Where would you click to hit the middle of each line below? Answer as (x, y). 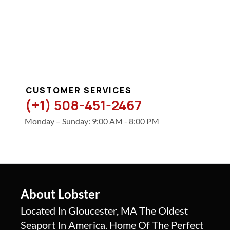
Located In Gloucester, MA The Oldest (104, 210)
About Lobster (60, 194)
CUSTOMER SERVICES (79, 90)
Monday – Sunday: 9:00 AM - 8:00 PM (92, 121)
